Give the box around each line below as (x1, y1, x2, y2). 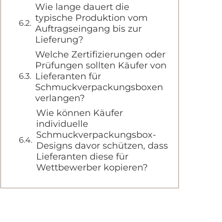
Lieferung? (35, 34, 83, 45)
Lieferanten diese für (36, 151, 128, 162)
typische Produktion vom (35, 12, 148, 23)
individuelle (36, 118, 88, 129)
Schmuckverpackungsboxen (35, 82, 163, 93)
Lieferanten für (35, 71, 101, 82)
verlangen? (35, 93, 85, 104)
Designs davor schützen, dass (36, 140, 168, 151)
